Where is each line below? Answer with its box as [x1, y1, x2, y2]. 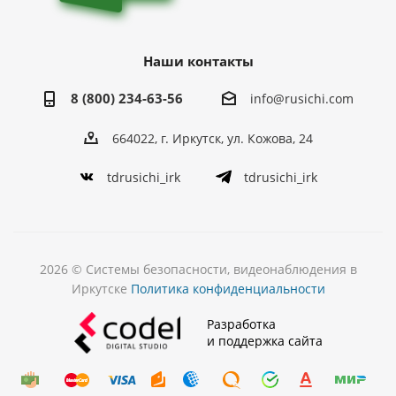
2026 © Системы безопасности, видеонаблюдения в [39, 260, 357, 278]
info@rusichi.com [250, 90, 354, 108]
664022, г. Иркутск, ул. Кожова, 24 [111, 129, 313, 147]
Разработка [206, 316, 276, 333]
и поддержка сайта [206, 332, 323, 350]
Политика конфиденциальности [130, 279, 325, 297]
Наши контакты [142, 52, 254, 71]
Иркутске [71, 279, 131, 297]
